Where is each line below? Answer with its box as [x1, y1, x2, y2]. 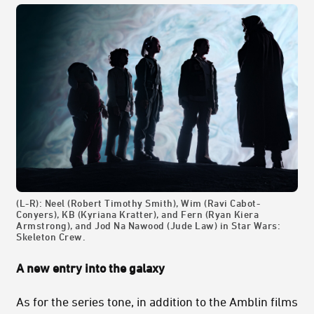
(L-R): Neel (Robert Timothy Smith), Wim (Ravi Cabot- [16, 196, 260, 209]
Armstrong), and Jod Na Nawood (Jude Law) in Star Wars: [16, 219, 280, 231]
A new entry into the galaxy [16, 260, 165, 275]
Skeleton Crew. [16, 230, 86, 243]
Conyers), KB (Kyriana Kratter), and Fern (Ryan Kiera [16, 207, 259, 220]
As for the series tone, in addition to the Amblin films [16, 294, 298, 308]
